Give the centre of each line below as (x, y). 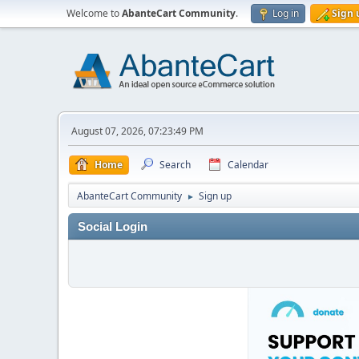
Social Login (113, 227)
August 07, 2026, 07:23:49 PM (137, 131)
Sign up (215, 196)
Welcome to (94, 13)
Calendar (248, 165)
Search (175, 165)
